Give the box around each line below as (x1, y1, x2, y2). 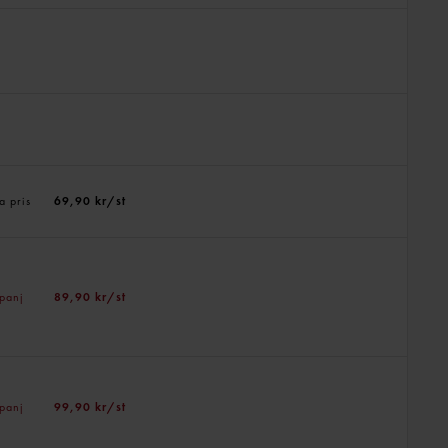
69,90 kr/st (53, 193, 126, 209)
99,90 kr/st (53, 399, 126, 415)
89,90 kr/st (53, 288, 126, 305)
